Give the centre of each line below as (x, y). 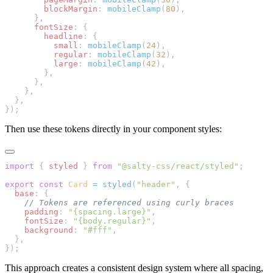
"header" (156, 185)
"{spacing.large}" (110, 212)
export (19, 185)
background (39, 230)
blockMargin (51, 9)
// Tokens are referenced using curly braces (119, 203)
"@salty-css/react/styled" (175, 166)
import (19, 166)
